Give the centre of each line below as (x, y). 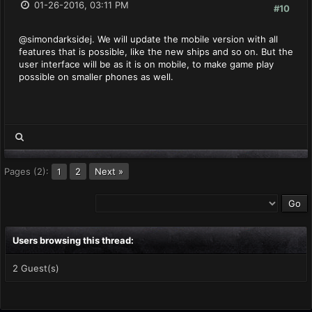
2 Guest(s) (36, 268)
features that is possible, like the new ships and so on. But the (156, 52)
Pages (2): (26, 171)
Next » (109, 171)
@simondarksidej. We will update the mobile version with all (148, 39)
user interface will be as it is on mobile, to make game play (146, 64)
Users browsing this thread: (73, 240)
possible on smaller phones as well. (96, 77)
